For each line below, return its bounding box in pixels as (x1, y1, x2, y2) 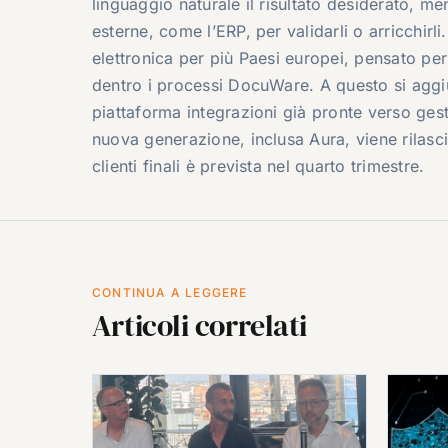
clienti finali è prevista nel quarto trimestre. (91, 155, 425, 176)
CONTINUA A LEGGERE (91, 284, 248, 300)
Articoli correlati (91, 304, 307, 346)
